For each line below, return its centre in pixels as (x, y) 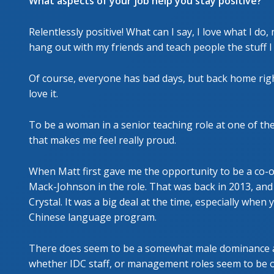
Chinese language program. (93, 217)
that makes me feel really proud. (102, 140)
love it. (43, 94)
